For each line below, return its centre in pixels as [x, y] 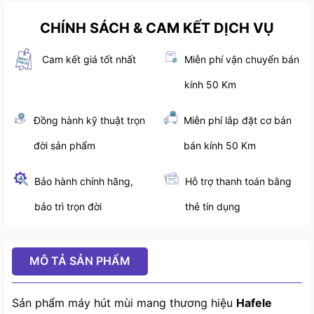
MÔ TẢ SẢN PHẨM [80, 261]
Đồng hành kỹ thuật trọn [90, 121]
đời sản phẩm [65, 146]
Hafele [254, 303]
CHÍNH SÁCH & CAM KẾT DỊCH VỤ [157, 28]
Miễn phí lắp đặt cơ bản [237, 121]
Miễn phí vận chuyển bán [242, 60]
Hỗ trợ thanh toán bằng [239, 182]
